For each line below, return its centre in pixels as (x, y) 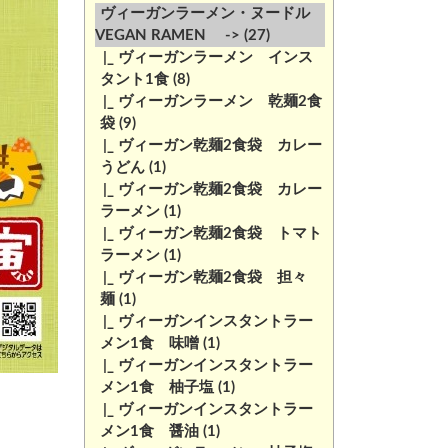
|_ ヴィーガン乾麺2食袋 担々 (200, 277)
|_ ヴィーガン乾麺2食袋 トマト (208, 233)
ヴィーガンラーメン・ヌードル (212, 13)
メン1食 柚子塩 (156, 387)
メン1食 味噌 (149, 343)
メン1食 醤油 (149, 431)
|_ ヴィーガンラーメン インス (203, 57)
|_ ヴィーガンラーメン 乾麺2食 (208, 101)
